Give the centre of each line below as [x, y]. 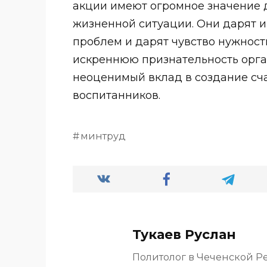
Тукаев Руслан [184, 234]
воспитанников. [117, 95]
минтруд [103, 136]
